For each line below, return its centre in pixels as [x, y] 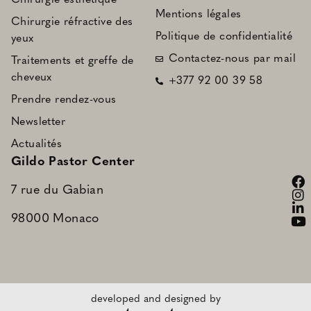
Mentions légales [199, 14]
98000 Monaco [55, 219]
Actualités [36, 144]
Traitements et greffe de [73, 61]
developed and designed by [155, 299]
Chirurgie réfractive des [72, 22]
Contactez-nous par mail [232, 59]
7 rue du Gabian [57, 190]
